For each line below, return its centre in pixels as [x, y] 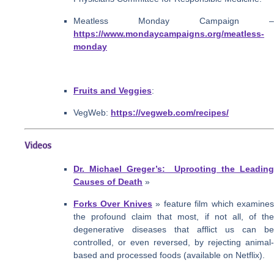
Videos [38, 146]
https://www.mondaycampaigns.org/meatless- [169, 33]
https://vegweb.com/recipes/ [170, 112]
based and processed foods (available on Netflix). [169, 255]
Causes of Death [108, 181]
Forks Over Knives [113, 203]
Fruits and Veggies [113, 90]
